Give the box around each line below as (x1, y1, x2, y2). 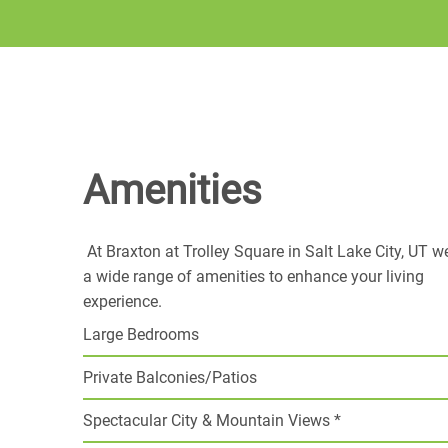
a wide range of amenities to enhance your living (82, 267, 424, 286)
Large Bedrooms (82, 325, 199, 344)
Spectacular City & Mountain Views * (82, 411, 341, 430)
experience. (82, 292, 166, 311)
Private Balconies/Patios (82, 368, 257, 387)
